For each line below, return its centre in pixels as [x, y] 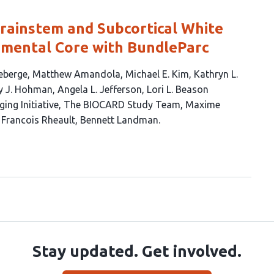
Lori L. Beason [178, 89]
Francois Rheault [38, 120]
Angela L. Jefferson [100, 89]
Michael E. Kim [157, 74]
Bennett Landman [119, 120]
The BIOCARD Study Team [122, 104]
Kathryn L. [216, 74]
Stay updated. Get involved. [137, 251]
